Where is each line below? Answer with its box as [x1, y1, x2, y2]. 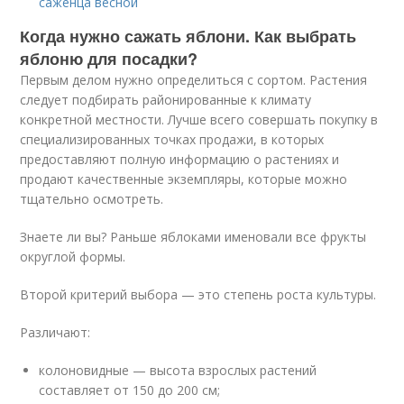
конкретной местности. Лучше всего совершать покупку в [20, 111, 379, 128]
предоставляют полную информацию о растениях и [20, 151, 340, 168]
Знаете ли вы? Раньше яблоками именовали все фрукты [20, 228, 367, 245]
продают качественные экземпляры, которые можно [20, 170, 348, 188]
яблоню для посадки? [20, 47, 198, 70]
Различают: [20, 324, 91, 341]
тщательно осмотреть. [20, 190, 164, 207]
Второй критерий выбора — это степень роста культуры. [20, 286, 377, 303]
